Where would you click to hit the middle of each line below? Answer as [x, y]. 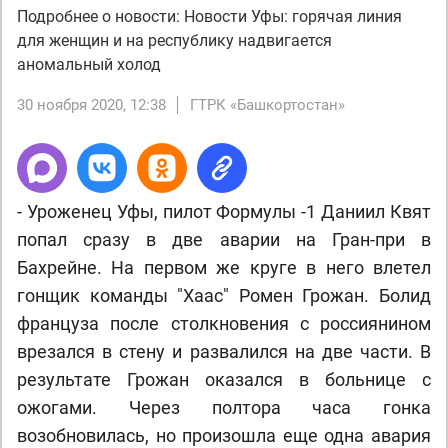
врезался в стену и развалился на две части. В [224, 351]
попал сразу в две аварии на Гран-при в [224, 239]
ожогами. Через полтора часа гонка [224, 407]
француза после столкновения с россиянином [224, 323]
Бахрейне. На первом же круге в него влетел [224, 267]
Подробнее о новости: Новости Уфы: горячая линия [209, 16]
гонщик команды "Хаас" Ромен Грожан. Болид [224, 295]
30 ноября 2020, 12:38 [91, 105]
